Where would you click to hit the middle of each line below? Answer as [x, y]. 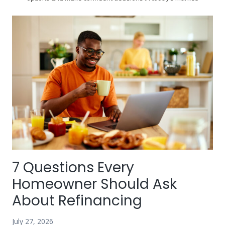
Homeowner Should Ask [94, 184]
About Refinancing [79, 201]
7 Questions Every [73, 168]
